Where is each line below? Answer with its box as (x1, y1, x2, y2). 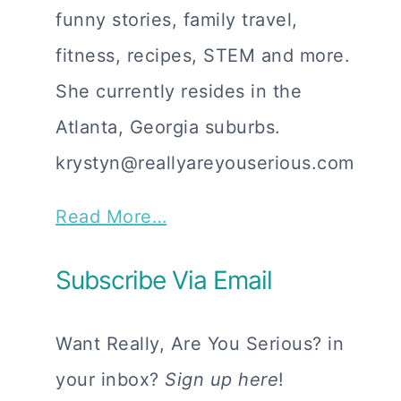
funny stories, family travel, (55, 9, 298, 30)
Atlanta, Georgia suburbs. (55, 116, 281, 138)
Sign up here (165, 369, 279, 390)
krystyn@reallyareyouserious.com (55, 152, 354, 174)
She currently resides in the (55, 81, 303, 102)
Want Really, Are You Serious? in (55, 333, 345, 354)
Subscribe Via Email (55, 265, 273, 295)
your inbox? (55, 369, 166, 390)
